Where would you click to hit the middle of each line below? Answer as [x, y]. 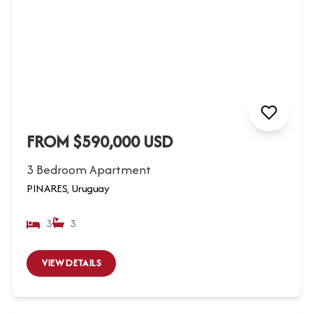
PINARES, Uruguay [68, 188]
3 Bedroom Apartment [89, 169]
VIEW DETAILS [71, 263]
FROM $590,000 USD [100, 141]
